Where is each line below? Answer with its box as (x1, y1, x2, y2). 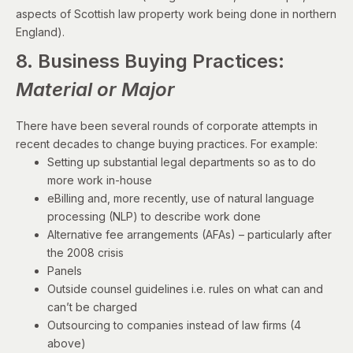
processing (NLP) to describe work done (47, 209, 261, 223)
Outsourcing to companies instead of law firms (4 (47, 318, 301, 332)
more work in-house (47, 173, 152, 187)
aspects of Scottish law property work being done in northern (16, 6, 336, 20)
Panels (47, 263, 82, 277)
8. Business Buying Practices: (16, 49, 284, 72)
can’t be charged (47, 299, 137, 314)
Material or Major (16, 77, 175, 101)
